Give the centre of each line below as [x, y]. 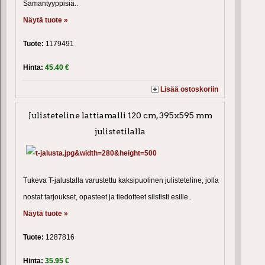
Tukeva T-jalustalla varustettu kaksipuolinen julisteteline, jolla [121, 180]
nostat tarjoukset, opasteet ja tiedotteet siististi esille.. [107, 197]
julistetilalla [120, 131]
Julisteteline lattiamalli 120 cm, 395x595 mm [120, 115]
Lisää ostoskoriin [190, 89]
